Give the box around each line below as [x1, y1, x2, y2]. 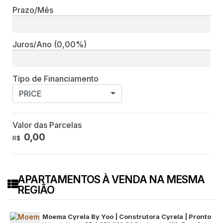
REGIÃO [17, 183, 54, 196]
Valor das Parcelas [12, 119, 82, 130]
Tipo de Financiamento [12, 73, 99, 84]
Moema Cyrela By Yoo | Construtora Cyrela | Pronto [42, 212, 211, 221]
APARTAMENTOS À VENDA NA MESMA [17, 173, 205, 186]
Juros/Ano [12, 39, 54, 49]
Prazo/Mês [12, 4, 53, 15]
